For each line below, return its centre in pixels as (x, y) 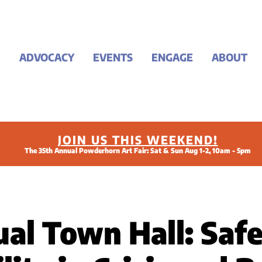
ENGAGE (172, 57)
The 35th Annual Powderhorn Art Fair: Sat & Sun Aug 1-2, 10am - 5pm (138, 151)
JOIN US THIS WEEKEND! (138, 139)
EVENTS (113, 57)
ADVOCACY (46, 57)
